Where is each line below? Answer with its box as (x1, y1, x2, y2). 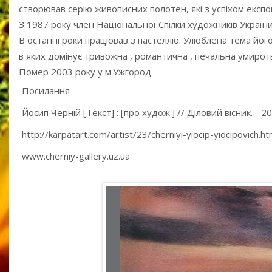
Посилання (22, 84, 70, 97)
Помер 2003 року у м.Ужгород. (19, 66, 153, 78)
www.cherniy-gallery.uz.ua (22, 150, 132, 163)
